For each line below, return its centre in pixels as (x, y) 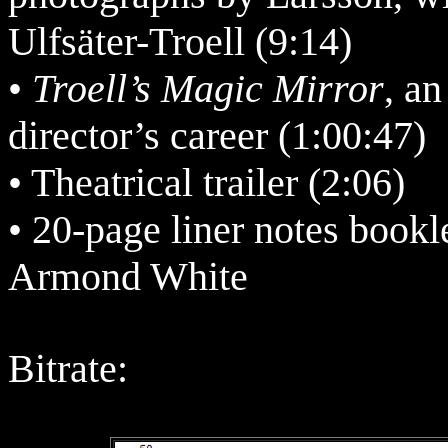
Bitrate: (68, 368)
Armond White (128, 276)
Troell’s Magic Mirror (208, 88)
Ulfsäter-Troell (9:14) (180, 41)
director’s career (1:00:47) (217, 135)
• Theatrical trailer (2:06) (206, 182)
